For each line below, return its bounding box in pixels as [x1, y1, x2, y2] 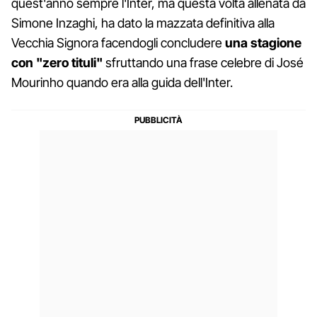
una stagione [222, 35, 301, 50]
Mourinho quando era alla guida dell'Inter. [11, 74, 233, 90]
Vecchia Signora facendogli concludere [11, 35, 222, 50]
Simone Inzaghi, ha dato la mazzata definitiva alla [11, 15, 275, 30]
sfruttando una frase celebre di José [105, 54, 304, 70]
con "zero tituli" [11, 54, 105, 70]
